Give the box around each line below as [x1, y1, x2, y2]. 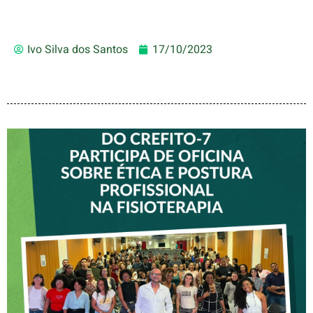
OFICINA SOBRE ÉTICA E [55, 231, 258, 252]
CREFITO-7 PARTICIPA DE [52, 213, 261, 234]
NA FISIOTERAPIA [83, 268, 230, 289]
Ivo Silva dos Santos [27, 41, 128, 59]
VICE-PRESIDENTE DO [65, 195, 248, 216]
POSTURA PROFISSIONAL [50, 249, 263, 270]
